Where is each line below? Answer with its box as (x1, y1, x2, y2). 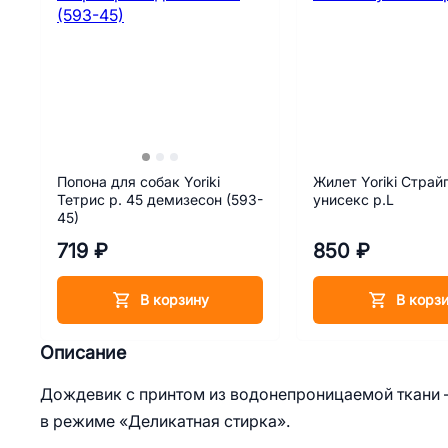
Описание (40, 342, 126, 363)
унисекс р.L (313, 192, 394, 208)
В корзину (139, 291, 209, 308)
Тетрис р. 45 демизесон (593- (57, 192, 263, 208)
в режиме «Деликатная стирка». (40, 412, 290, 430)
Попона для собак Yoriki (57, 174, 220, 190)
